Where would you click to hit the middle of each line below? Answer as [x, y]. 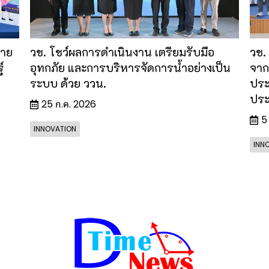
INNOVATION [55, 128]
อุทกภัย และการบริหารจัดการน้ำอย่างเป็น [131, 67]
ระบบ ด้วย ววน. [68, 83]
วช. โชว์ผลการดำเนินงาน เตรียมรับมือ [122, 52]
